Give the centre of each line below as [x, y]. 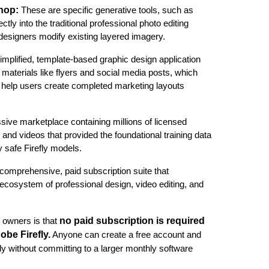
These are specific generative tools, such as [107, 11]
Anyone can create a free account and [125, 235]
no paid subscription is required [132, 221]
